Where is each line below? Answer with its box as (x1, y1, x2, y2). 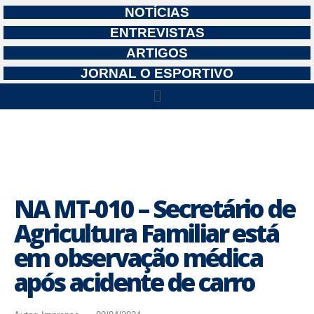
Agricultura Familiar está (14, 217, 278, 250)
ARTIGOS (126, 46, 188, 61)
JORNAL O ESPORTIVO (81, 66, 233, 81)
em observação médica (14, 241, 262, 275)
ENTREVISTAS (109, 25, 205, 41)
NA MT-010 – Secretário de (14, 192, 294, 226)
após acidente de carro (14, 266, 255, 299)
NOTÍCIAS (125, 5, 189, 20)
